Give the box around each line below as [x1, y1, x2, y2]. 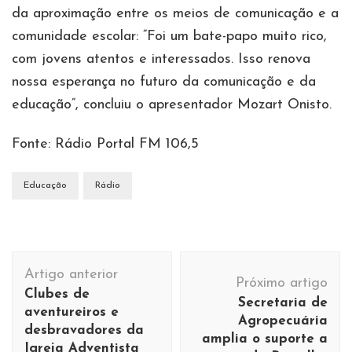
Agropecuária [238, 314, 328, 328]
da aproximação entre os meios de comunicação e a [12, 6, 339, 22]
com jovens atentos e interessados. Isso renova [12, 52, 310, 68]
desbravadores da [24, 324, 144, 338]
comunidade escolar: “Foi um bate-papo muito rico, [12, 29, 327, 45]
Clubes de [24, 288, 90, 302]
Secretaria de [238, 296, 328, 310]
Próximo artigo [236, 276, 328, 291]
